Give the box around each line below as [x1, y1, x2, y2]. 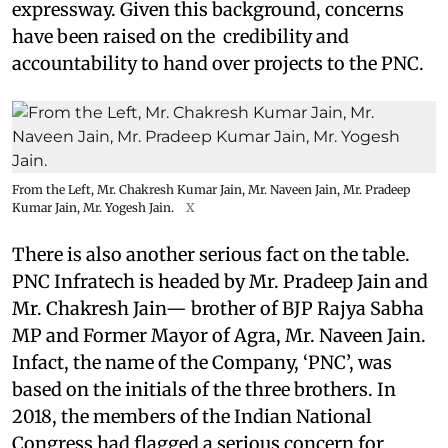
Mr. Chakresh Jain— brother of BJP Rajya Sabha [12, 297, 424, 321]
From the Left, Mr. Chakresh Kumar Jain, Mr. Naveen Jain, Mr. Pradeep [12, 182, 410, 198]
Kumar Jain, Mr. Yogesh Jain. [12, 200, 174, 216]
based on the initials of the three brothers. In [12, 378, 396, 402]
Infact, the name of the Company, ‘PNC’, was [12, 351, 392, 375]
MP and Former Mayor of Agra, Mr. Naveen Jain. [12, 324, 426, 348]
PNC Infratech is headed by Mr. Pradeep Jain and [12, 270, 428, 294]
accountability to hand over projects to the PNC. [12, 52, 428, 76]
